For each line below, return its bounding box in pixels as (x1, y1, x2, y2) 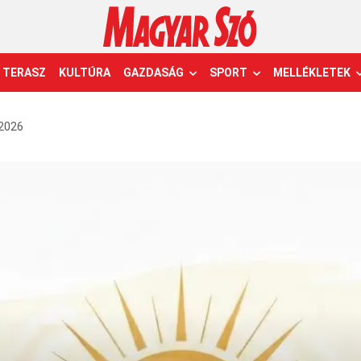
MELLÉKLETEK (273, 66, 351, 79)
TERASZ (2, 66, 46, 79)
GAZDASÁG (123, 66, 184, 79)
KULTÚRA (59, 66, 110, 79)
